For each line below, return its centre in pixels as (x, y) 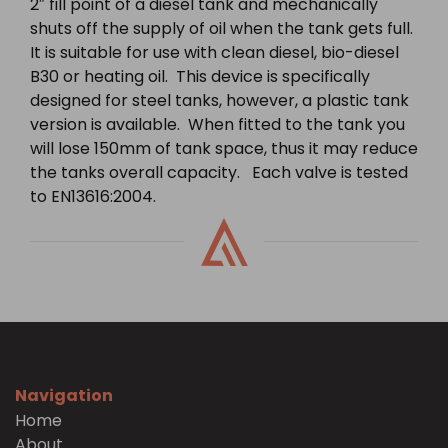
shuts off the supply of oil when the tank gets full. (223, 29)
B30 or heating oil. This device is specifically (200, 77)
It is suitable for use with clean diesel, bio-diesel (214, 53)
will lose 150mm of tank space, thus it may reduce (224, 149)
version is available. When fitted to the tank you (217, 125)
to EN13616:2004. (93, 197)
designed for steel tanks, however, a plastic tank (219, 101)
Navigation (64, 396)
